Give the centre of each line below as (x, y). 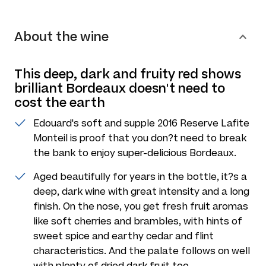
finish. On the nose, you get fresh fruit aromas (141, 206)
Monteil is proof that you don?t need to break (140, 138)
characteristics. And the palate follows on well (142, 251)
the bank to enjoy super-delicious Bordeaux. (135, 153)
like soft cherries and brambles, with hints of (138, 221)
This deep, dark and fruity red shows (128, 74)
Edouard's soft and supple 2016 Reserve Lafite (141, 123)
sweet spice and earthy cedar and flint (123, 236)
